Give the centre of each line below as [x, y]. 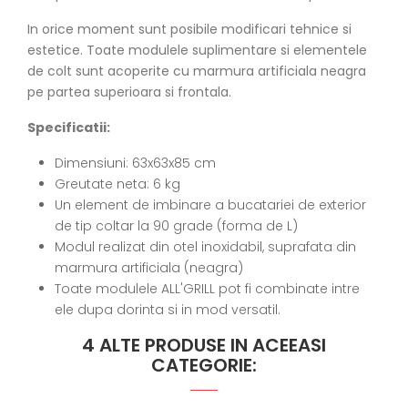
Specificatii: [69, 127]
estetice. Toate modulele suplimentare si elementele [197, 50]
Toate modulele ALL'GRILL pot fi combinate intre [207, 288]
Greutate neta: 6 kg [117, 184]
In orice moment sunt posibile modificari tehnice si [189, 29]
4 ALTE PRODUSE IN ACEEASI [204, 345]
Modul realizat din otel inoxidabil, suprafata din [205, 246]
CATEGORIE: [204, 365]
